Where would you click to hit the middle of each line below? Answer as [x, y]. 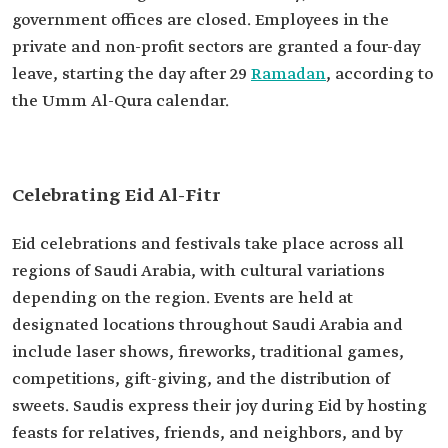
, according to [379, 74]
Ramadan [288, 74]
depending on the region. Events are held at [182, 298]
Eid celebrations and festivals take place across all [208, 244]
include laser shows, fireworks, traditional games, [208, 352]
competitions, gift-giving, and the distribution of [201, 379]
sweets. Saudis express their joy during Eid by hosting [219, 406]
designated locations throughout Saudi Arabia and [207, 325]
